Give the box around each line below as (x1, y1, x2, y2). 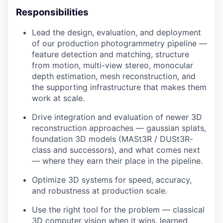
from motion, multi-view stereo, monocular (32, 60, 193, 71)
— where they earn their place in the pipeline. (32, 156, 203, 166)
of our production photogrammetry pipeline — (32, 38, 207, 49)
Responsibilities (16, 6, 89, 18)
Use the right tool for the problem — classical (32, 205, 205, 215)
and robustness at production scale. (32, 186, 167, 196)
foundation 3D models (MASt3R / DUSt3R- (32, 134, 193, 144)
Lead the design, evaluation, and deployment (32, 27, 201, 38)
